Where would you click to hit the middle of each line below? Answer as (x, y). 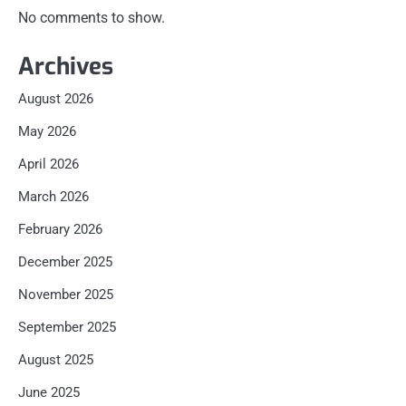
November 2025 (66, 294)
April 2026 (48, 164)
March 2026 (53, 196)
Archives (66, 66)
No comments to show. (92, 17)
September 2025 (67, 327)
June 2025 (49, 392)
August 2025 (56, 359)
